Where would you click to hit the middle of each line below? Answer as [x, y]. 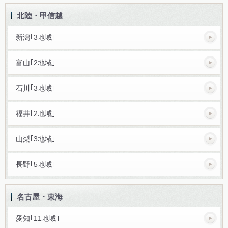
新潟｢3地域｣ [36, 37]
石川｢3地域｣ [36, 88]
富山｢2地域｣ [36, 62]
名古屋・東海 [40, 196]
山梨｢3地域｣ [36, 139]
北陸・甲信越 [40, 15]
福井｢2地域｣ [36, 113]
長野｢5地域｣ [36, 164]
